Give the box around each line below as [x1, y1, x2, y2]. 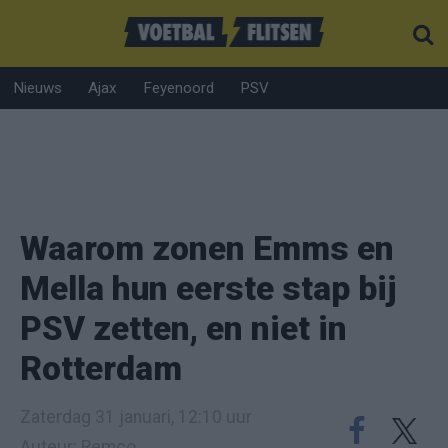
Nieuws [13, 79, 62, 97]
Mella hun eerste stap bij [20, 269, 397, 308]
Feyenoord [143, 79, 214, 97]
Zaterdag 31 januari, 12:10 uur [20, 407, 252, 427]
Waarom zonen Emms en [20, 229, 394, 268]
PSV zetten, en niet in [20, 309, 347, 348]
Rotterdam [20, 349, 182, 388]
